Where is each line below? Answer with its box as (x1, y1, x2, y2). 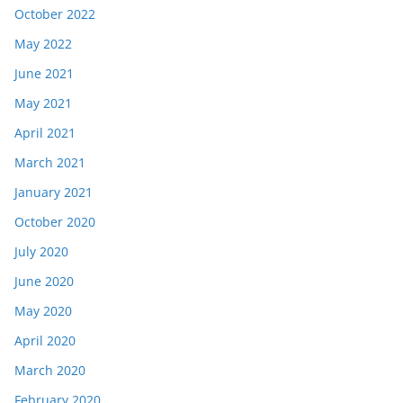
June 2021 (14, 64, 74, 82)
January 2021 (14, 183, 93, 201)
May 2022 (14, 34, 72, 52)
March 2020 (14, 361, 85, 379)
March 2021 (14, 153, 85, 171)
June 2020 (14, 272, 74, 290)
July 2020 (14, 242, 68, 260)
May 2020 (14, 301, 72, 319)
